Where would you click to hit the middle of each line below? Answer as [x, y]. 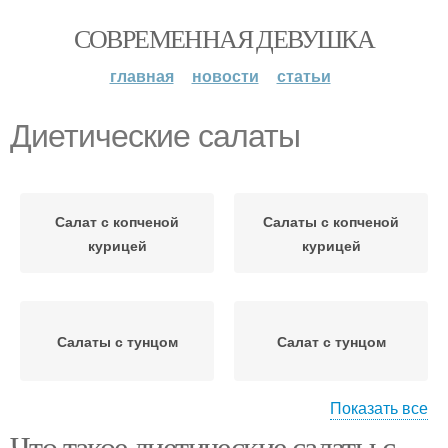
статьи [303, 75]
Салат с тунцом [331, 341]
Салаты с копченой [331, 221]
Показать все [379, 407]
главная [141, 75]
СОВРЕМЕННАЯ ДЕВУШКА [224, 38]
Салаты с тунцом [117, 341]
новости [225, 75]
